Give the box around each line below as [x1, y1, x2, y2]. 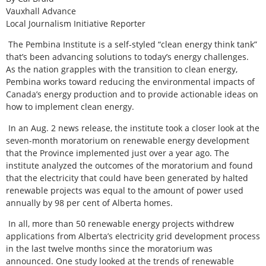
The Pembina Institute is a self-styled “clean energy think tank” [8, 39, 257, 50]
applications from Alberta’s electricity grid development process [6, 230, 260, 242]
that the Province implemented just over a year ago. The [6, 147, 229, 159]
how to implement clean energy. [6, 101, 134, 113]
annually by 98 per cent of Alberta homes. [6, 197, 173, 208]
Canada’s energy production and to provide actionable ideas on [6, 88, 258, 100]
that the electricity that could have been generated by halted [6, 172, 248, 183]
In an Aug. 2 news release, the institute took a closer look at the [8, 122, 259, 134]
